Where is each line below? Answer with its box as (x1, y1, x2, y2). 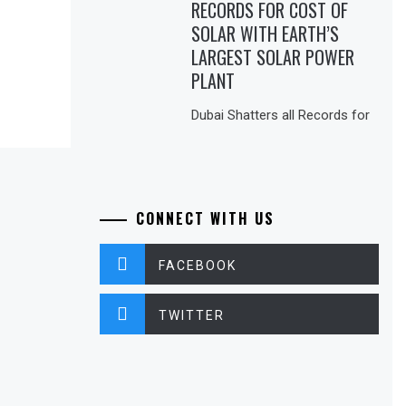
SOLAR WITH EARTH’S (191, 19, 340, 47)
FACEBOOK (159, 257, 237, 273)
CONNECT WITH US (136, 207, 275, 229)
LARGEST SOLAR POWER (191, 43, 355, 71)
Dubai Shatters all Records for (191, 107, 371, 124)
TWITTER (159, 307, 225, 323)
